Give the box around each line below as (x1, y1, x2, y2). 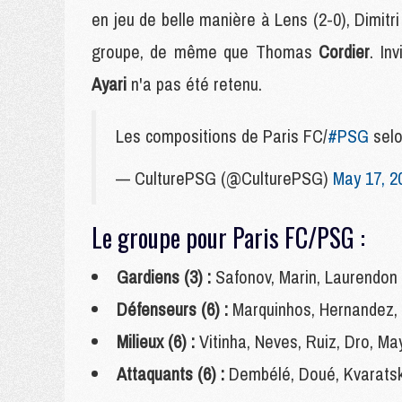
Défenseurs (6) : (117, 297, 232, 321)
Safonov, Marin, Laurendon (215, 265, 398, 289)
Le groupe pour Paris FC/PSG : (92, 219, 365, 256)
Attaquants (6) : (117, 362, 229, 386)
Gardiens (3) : (117, 265, 215, 289)
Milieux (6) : (117, 329, 199, 354)
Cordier (319, 39, 371, 64)
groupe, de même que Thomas (92, 39, 319, 64)
